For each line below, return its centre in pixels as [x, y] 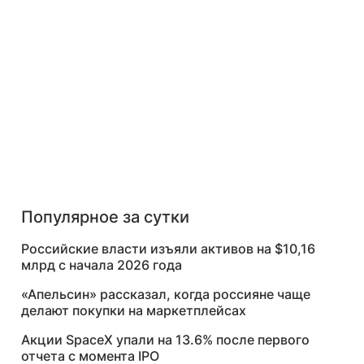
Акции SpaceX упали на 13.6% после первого [165, 340]
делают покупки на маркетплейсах [134, 310]
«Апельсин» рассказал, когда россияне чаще [166, 294]
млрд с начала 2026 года [102, 265]
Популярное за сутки [105, 217]
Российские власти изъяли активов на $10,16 [168, 249]
